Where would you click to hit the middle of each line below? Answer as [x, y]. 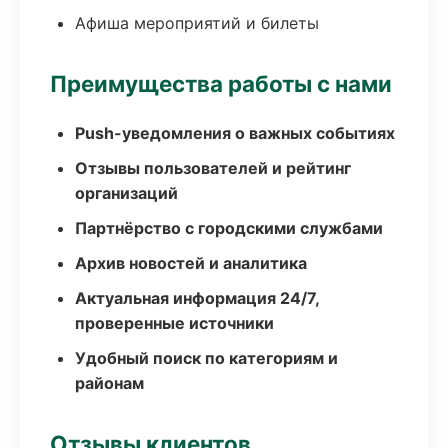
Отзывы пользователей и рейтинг [213, 168]
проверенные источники [174, 323]
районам [109, 383]
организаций [126, 193]
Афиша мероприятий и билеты [197, 23]
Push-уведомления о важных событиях [235, 133]
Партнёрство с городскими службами [229, 228]
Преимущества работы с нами [221, 83]
